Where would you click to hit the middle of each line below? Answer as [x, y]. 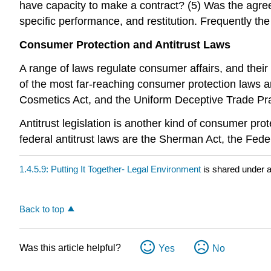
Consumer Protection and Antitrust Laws [125, 45]
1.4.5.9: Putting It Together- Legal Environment [110, 169]
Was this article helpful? [70, 248]
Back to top [42, 209]
